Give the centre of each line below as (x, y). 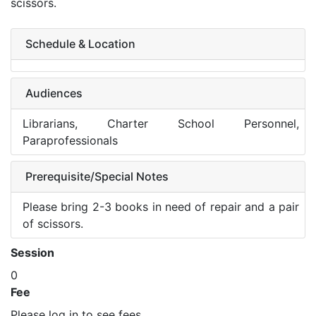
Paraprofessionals (70, 140)
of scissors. (53, 224)
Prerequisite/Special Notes (97, 176)
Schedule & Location (80, 44)
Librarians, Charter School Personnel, (161, 123)
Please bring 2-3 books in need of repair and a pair (161, 207)
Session (32, 253)
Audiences (54, 93)
